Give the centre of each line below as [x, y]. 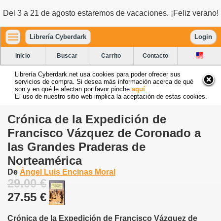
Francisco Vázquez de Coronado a [104, 133]
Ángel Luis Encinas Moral [68, 172]
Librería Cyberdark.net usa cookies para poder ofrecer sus [98, 74]
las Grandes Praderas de [76, 147]
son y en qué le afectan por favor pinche [73, 89]
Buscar [67, 55]
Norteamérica [45, 160]
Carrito [111, 55]
